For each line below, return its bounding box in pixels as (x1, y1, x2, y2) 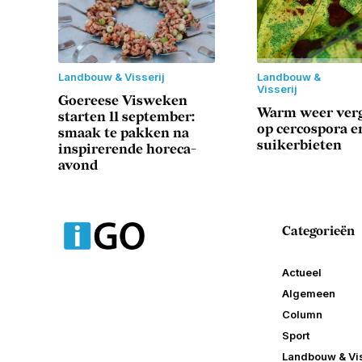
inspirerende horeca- (58, 141, 196, 158)
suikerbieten (257, 137, 342, 154)
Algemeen (281, 287, 335, 301)
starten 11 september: (58, 109, 195, 126)
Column (281, 308, 322, 322)
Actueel (281, 266, 322, 280)
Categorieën (281, 224, 355, 240)
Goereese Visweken (58, 93, 187, 110)
